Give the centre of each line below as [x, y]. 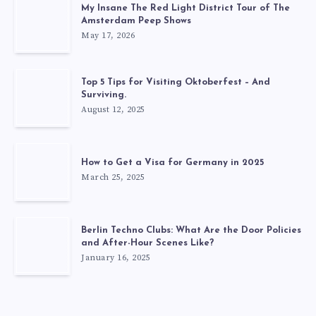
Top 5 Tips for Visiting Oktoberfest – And [176, 83]
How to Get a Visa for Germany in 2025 [172, 163]
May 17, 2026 [108, 36]
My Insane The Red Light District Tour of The [186, 8]
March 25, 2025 [113, 178]
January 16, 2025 [116, 258]
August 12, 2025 [113, 110]
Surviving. [104, 95]
